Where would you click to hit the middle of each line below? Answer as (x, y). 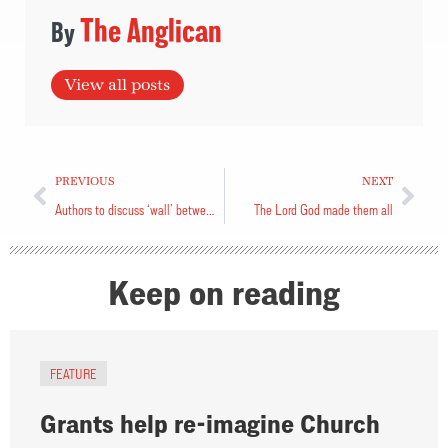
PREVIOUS (85, 181)
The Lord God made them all (323, 209)
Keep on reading (224, 292)
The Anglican (151, 29)
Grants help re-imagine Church (210, 423)
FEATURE (73, 373)
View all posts (118, 85)
